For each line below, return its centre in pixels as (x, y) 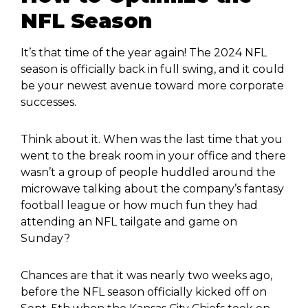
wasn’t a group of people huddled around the (148, 172)
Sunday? (45, 238)
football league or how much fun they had (139, 205)
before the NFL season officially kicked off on (144, 292)
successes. (50, 102)
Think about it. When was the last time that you (152, 139)
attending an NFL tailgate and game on (129, 222)
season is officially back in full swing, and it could (153, 69)
